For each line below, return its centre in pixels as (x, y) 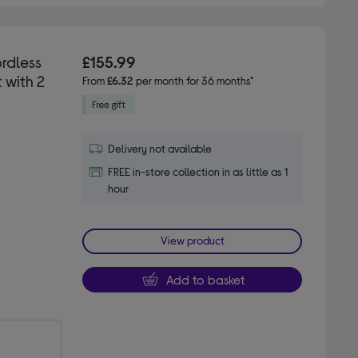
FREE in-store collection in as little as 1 (198, 171)
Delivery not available (160, 148)
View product (192, 240)
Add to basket (205, 279)
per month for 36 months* (194, 80)
